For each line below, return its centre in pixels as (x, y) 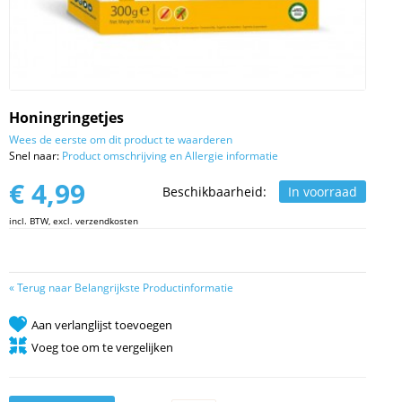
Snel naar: (35, 156)
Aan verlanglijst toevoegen (102, 325)
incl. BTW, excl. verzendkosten (74, 221)
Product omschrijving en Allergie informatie (170, 156)
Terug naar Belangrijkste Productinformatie (125, 288)
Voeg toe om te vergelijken (102, 348)
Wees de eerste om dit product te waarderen (121, 140)
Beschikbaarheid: (216, 192)
